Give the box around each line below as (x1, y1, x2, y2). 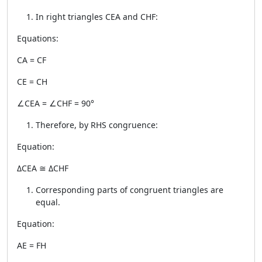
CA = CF (17, 54, 46, 65)
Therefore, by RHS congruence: (36, 119, 158, 130)
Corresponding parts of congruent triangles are (36, 184, 223, 195)
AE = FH (17, 240, 46, 251)
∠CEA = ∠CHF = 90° (17, 98, 94, 109)
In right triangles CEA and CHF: (36, 11, 158, 22)
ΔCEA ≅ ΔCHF (17, 163, 68, 174)
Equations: (17, 33, 58, 44)
